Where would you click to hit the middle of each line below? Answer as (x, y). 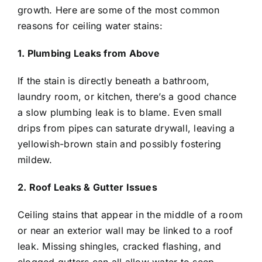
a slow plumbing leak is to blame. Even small (120, 113)
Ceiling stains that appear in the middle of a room (130, 215)
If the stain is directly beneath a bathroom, (114, 81)
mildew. (35, 160)
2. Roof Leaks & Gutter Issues (87, 187)
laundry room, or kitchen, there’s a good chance (127, 97)
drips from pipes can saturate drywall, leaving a (126, 128)
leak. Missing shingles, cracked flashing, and (119, 247)
